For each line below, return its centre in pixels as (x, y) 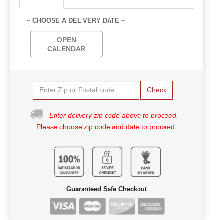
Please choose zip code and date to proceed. (107, 126)
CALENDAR (67, 48)
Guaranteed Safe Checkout (107, 189)
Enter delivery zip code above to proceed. (114, 115)
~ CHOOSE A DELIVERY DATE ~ (76, 20)
